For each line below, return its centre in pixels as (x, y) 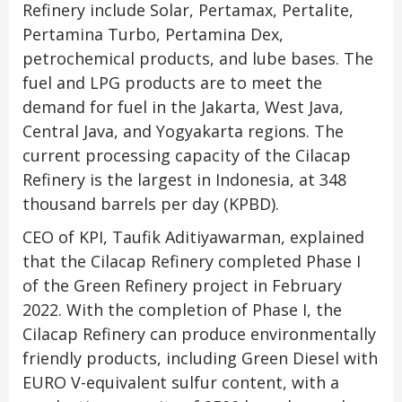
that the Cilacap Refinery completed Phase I (192, 261)
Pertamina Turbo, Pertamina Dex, (153, 34)
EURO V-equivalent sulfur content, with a (181, 382)
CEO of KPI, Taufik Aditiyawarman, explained (193, 236)
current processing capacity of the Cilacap (187, 155)
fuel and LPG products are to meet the (172, 82)
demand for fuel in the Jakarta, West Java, (183, 106)
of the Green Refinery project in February (182, 285)
